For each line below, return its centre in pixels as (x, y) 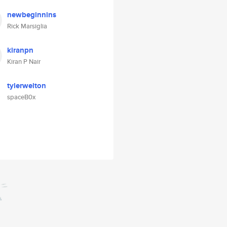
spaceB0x (21, 97)
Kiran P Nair (24, 62)
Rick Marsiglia (27, 26)
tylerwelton (27, 86)
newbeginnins (32, 15)
